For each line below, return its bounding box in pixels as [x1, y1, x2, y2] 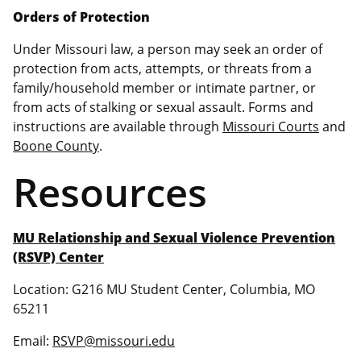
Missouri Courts [222, 117, 319, 135]
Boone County [13, 136, 99, 155]
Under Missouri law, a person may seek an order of [13, 39, 322, 58]
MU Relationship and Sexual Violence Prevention [13, 228, 335, 247]
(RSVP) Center [13, 247, 104, 266]
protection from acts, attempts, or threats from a [13, 59, 312, 77]
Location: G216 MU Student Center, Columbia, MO [13, 280, 315, 298]
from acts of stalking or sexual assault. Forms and [13, 98, 313, 116]
